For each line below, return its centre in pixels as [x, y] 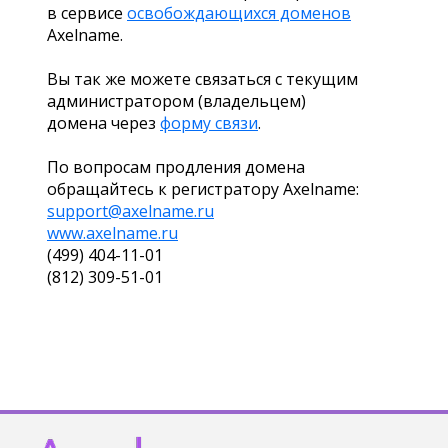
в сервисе [87, 13]
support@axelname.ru [130, 211]
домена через [103, 123]
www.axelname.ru [112, 233]
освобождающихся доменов [239, 13]
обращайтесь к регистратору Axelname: [203, 189]
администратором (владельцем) [176, 101]
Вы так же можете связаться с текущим [202, 79]
